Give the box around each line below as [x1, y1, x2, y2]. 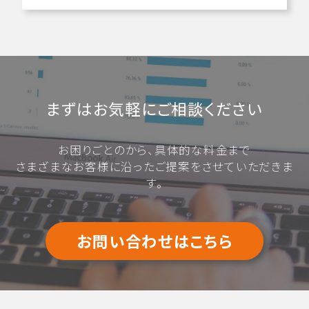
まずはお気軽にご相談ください [46, 97, 263, 120]
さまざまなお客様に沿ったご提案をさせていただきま [15, 158, 294, 175]
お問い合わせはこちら [77, 230, 232, 252]
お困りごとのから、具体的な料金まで [58, 141, 251, 159]
